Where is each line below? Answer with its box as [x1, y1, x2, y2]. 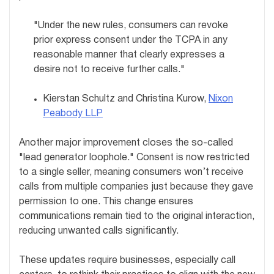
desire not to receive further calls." [34, 65, 185, 75]
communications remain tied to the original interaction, [19, 212, 254, 221]
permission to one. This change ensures [19, 198, 193, 207]
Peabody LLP [43, 109, 103, 119]
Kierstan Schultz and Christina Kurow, [43, 95, 209, 104]
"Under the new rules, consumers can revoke [34, 21, 228, 31]
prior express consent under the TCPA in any [34, 36, 228, 45]
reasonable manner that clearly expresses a [34, 51, 224, 60]
